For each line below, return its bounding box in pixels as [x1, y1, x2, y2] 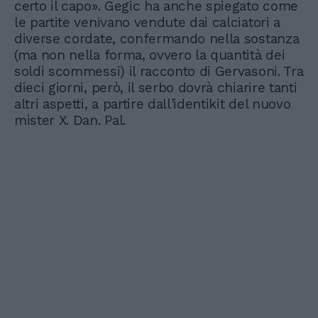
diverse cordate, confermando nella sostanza [14, 31, 300, 48]
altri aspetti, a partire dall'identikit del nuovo [14, 96, 291, 113]
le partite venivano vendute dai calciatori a [14, 14, 280, 31]
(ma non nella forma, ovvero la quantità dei [14, 47, 285, 64]
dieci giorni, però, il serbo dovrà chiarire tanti [14, 79, 297, 97]
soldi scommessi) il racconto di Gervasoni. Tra [14, 63, 304, 80]
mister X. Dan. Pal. [14, 112, 126, 129]
